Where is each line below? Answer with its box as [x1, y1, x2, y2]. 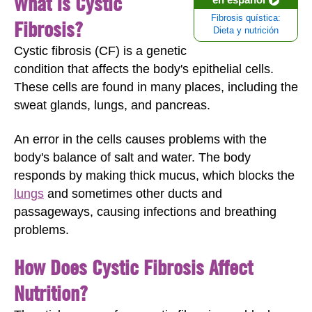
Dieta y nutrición [213, 26, 279, 36]
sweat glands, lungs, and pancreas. [14, 98, 210, 112]
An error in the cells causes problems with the [14, 132, 267, 146]
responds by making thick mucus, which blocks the [14, 168, 295, 182]
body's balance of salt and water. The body [14, 150, 251, 164]
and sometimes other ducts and [44, 186, 222, 201]
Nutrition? [14, 280, 88, 306]
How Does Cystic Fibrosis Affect [14, 254, 253, 280]
